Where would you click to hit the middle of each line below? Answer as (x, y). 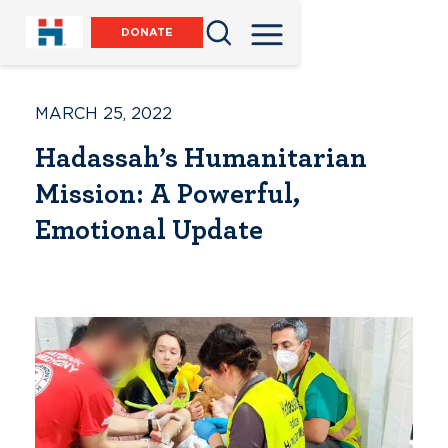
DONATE (147, 33)
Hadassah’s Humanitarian (201, 159)
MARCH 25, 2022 (103, 114)
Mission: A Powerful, (167, 195)
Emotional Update (149, 231)
